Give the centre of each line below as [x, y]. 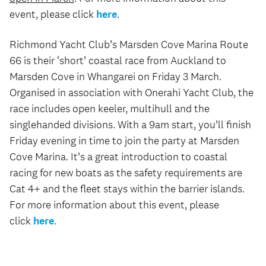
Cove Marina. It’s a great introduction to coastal [118, 157]
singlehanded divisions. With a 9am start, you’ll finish [130, 125]
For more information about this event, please [114, 205]
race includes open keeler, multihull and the [110, 109]
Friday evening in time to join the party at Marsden [124, 141]
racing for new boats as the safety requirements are [126, 173]
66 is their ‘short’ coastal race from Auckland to [118, 61]
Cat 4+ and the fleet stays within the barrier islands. [127, 189]
